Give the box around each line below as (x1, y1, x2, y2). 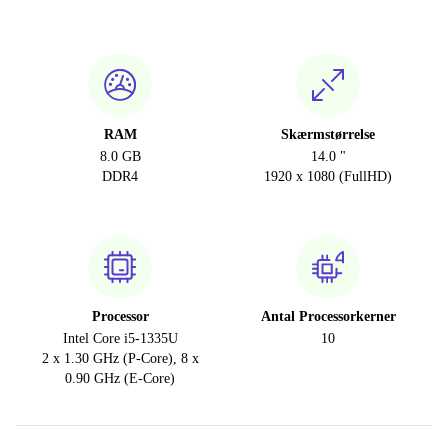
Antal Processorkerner (260, 309, 396, 325)
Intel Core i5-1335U (62, 331, 178, 347)
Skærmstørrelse (281, 127, 375, 143)
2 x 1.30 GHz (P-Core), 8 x (41, 351, 199, 367)
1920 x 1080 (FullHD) (264, 169, 392, 185)
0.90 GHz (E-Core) (65, 371, 175, 387)
